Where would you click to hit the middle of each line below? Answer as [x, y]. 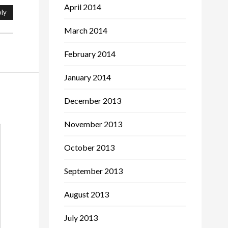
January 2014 [88, 77]
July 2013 [81, 217]
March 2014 [86, 30]
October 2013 [89, 147]
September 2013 [93, 170]
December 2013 [93, 100]
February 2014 [90, 53]
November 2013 [93, 124]
